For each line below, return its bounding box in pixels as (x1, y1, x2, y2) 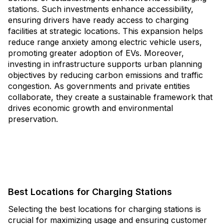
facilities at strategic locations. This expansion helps (8, 26, 203, 36)
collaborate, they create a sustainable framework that (8, 92, 212, 102)
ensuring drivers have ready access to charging (8, 15, 188, 25)
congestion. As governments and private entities (8, 81, 190, 91)
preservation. (8, 114, 58, 124)
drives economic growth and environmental (8, 103, 173, 113)
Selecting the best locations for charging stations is (8, 204, 201, 214)
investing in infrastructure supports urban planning (8, 59, 202, 69)
